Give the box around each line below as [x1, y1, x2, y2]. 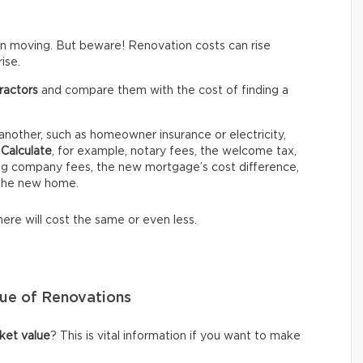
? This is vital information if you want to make [50, 331, 301, 342]
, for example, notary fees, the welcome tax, [52, 146, 297, 157]
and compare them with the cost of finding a [38, 85, 288, 96]
